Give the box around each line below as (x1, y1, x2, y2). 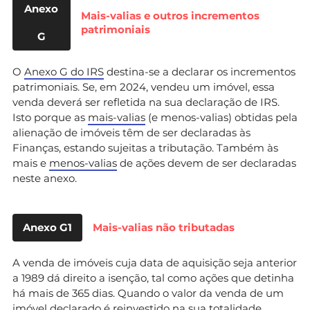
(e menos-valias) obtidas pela (145, 110, 298, 124)
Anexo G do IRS (24, 64, 104, 78)
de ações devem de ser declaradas (117, 156, 296, 170)
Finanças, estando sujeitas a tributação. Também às (12, 140, 278, 154)
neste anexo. (12, 171, 77, 185)
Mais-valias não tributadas (93, 220, 235, 234)
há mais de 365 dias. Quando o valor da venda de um (12, 286, 284, 300)
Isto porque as (12, 110, 88, 124)
